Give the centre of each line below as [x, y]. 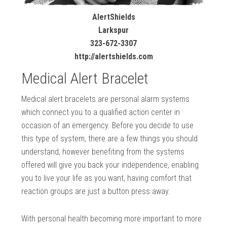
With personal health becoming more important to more [112, 218]
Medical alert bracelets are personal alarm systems [106, 99]
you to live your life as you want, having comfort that [107, 178]
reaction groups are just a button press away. [96, 191]
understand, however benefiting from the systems [103, 152]
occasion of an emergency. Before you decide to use [108, 125]
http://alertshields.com [113, 56]
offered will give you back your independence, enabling [110, 165]
